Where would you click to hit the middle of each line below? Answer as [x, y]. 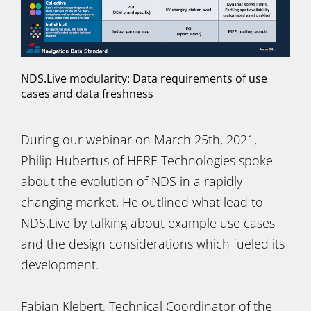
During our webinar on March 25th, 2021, [139, 140]
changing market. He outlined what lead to [142, 202]
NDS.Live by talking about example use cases [148, 223]
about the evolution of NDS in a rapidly [132, 181]
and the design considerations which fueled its [153, 244]
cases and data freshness [87, 94]
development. [60, 264]
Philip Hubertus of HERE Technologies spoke [147, 160]
